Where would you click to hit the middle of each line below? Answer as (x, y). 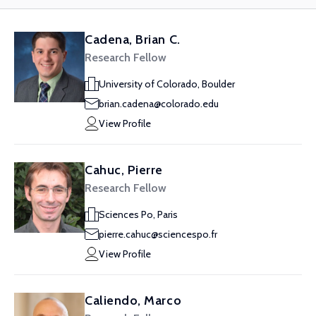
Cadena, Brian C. (133, 39)
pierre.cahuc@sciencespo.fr (158, 234)
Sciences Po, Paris (138, 214)
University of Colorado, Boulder (167, 84)
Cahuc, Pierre (124, 170)
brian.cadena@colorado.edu (159, 104)
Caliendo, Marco (133, 300)
